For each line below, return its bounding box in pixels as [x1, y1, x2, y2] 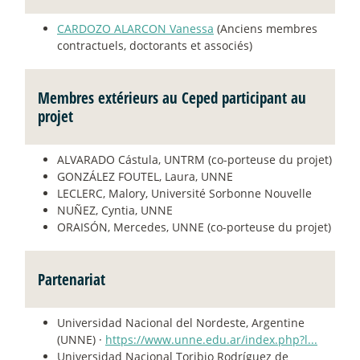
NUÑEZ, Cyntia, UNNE [57, 202, 173, 219]
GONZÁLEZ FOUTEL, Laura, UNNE [57, 169, 233, 185]
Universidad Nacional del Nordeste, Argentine [57, 315, 305, 331]
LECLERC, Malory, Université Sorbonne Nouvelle [57, 186, 312, 202]
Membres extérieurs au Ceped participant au [38, 87, 306, 109]
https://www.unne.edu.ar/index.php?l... [105, 332, 317, 348]
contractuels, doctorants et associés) [57, 38, 252, 54]
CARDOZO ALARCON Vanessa [57, 21, 214, 37]
